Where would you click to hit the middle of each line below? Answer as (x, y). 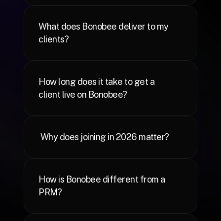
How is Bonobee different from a (102, 179)
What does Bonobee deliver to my (104, 26)
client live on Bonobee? (83, 94)
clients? (54, 39)
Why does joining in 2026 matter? (105, 137)
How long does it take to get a (96, 82)
